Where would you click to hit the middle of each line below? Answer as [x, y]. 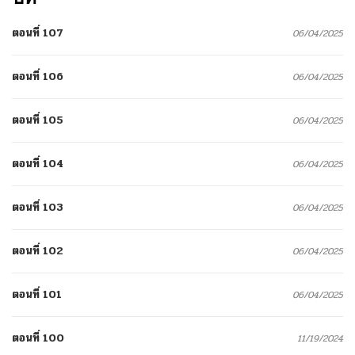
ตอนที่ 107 [38, 32]
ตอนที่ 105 [38, 120]
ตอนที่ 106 [38, 76]
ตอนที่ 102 [38, 250]
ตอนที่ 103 [38, 207]
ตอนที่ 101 [37, 294]
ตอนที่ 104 [38, 163]
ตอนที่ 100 [38, 338]
